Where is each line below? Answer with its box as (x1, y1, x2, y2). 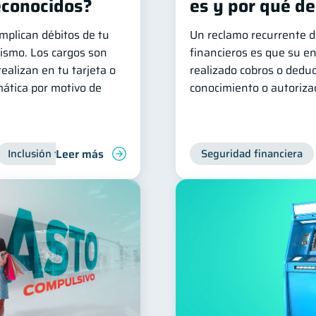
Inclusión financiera (8, 145, 103, 162)
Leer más (56, 145, 104, 163)
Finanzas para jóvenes (126, 145, 234, 162)
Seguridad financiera (201, 145, 303, 162)
